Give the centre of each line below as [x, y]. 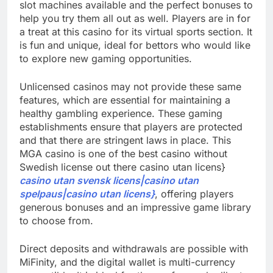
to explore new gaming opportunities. [106, 59]
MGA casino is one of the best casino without [123, 154]
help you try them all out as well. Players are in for [135, 19]
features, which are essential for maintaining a [125, 100]
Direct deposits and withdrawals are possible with [134, 249]
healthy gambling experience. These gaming [121, 114]
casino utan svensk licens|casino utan [109, 181]
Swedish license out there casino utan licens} [122, 167]
